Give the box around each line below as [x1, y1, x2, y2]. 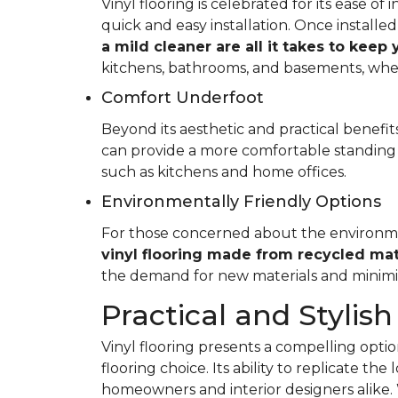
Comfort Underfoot [101, 88, 264, 107]
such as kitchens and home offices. [101, 163, 346, 180]
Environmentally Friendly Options [101, 192, 381, 211]
